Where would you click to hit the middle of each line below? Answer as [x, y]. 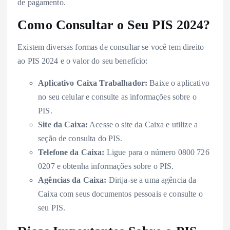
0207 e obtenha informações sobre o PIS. [106, 166]
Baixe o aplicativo [178, 83]
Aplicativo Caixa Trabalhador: [93, 83]
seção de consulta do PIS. [80, 138]
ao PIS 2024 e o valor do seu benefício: [83, 61]
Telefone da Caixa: [71, 152]
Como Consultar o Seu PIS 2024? [114, 25]
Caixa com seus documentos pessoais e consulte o [120, 194]
